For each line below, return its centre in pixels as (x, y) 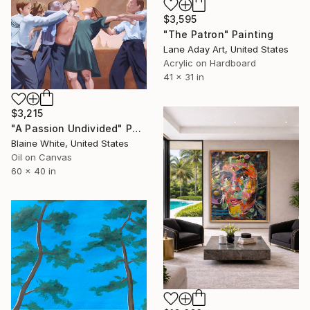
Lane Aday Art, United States (226, 49)
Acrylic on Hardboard (210, 63)
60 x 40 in (34, 171)
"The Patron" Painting (219, 35)
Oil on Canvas (42, 157)
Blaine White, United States (70, 144)
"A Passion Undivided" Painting (136, 129)
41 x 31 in (184, 77)
